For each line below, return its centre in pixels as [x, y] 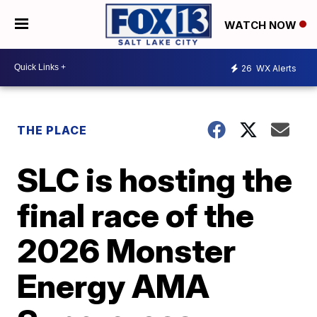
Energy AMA [114, 286]
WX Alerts [275, 69]
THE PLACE [52, 130]
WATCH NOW [262, 25]
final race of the [136, 215]
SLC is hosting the [155, 179]
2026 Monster [127, 250]
